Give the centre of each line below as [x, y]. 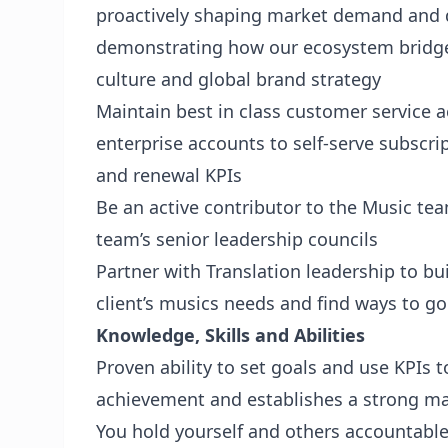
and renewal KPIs [169, 175]
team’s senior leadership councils [237, 239]
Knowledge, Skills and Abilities [230, 335]
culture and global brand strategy [238, 79]
